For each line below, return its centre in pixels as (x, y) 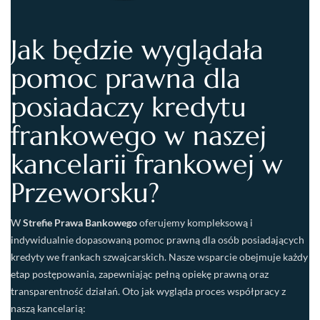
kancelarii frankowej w (147, 164)
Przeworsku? (85, 192)
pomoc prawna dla (126, 78)
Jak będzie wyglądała (137, 50)
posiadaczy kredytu (129, 107)
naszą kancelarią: (48, 308)
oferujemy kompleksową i (195, 222)
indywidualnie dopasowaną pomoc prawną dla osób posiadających (157, 239)
